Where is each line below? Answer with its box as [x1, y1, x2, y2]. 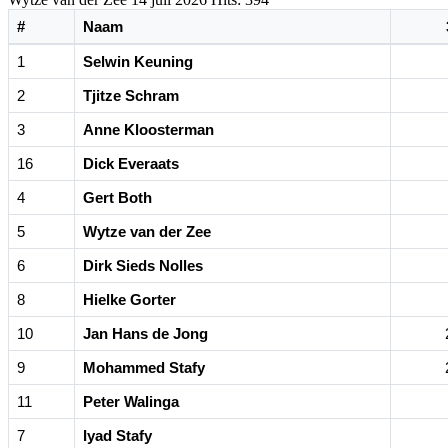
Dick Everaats [83, 154, 179, 172]
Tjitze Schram [83, 86, 179, 104]
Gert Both [83, 188, 152, 206]
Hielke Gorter [83, 290, 176, 308]
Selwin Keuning [83, 52, 193, 70]
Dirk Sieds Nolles [83, 256, 203, 274]
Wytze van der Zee [83, 222, 211, 240]
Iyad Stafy [83, 426, 152, 444]
